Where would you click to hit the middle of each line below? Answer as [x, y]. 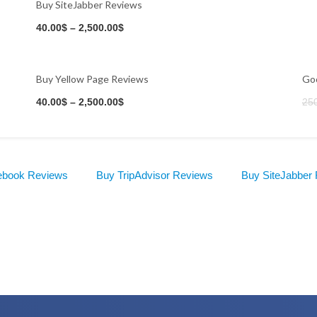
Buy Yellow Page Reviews [92, 79]
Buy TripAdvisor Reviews [155, 175]
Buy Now [131, 91]
